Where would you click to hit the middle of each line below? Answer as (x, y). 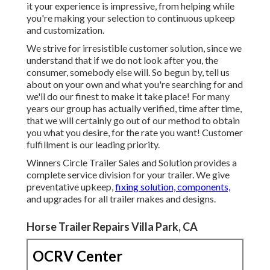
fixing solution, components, (173, 187)
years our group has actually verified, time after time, (134, 108)
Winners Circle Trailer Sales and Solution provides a (132, 163)
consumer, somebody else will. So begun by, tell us (128, 72)
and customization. (65, 30)
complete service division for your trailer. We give (128, 175)
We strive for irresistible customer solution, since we (134, 48)
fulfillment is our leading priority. (93, 145)
